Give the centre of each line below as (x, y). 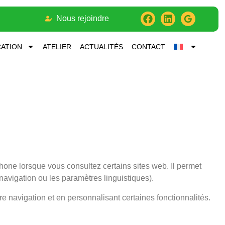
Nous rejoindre (83, 19)
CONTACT (148, 47)
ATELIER (57, 47)
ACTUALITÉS (101, 47)
